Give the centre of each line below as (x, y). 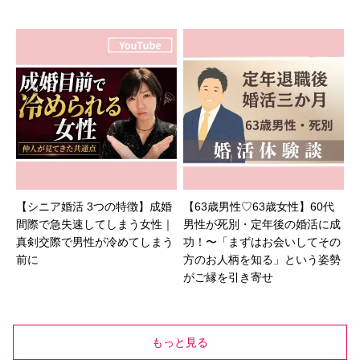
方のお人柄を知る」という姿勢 (262, 259)
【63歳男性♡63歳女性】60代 (259, 206)
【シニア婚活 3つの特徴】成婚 (94, 206)
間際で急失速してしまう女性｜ (95, 224)
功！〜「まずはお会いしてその (262, 241)
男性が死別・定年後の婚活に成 (262, 224)
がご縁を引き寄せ (229, 277)
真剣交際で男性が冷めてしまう (95, 241)
